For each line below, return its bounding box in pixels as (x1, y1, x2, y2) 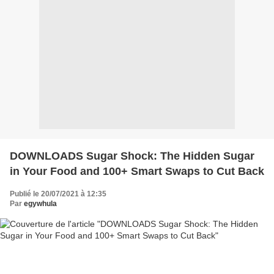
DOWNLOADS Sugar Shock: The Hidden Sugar (10, 149, 254, 162)
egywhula (24, 199, 57, 208)
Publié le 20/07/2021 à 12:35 (10, 189, 106, 198)
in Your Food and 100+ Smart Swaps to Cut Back (10, 165, 264, 177)
